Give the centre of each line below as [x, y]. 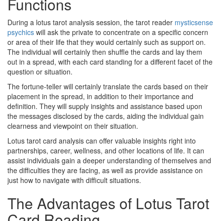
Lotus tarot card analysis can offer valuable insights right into [102, 140]
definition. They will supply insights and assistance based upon [105, 106]
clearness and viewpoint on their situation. [73, 126]
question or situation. [40, 71]
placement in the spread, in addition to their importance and [100, 96]
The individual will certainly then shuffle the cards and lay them [105, 52]
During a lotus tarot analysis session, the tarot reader [91, 22]
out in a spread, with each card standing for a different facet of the [110, 61]
